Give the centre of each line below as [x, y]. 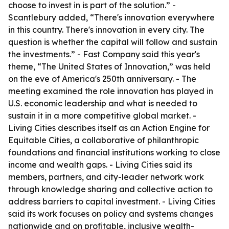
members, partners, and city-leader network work [106, 177]
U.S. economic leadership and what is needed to [103, 103]
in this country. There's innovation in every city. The [106, 30]
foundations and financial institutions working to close [114, 152]
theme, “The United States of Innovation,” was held [109, 66]
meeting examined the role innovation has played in [111, 91]
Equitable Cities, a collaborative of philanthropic [104, 140]
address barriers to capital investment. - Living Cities [112, 201]
